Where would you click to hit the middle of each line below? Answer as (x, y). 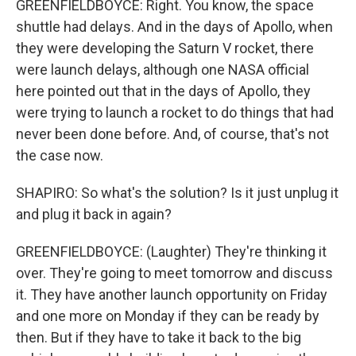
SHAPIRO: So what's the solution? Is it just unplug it (177, 193)
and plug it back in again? (94, 214)
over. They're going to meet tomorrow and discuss (174, 273)
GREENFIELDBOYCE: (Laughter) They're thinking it (171, 252)
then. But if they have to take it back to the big (159, 337)
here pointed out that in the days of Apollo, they (163, 91)
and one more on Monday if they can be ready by (168, 316)
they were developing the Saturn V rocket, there (165, 48)
